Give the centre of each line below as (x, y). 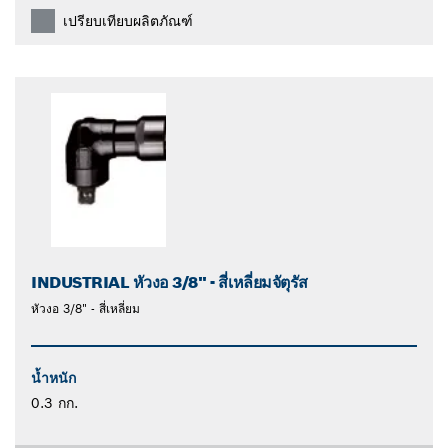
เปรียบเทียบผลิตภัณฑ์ (128, 20)
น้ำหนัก (53, 377)
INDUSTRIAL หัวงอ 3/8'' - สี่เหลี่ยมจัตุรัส (169, 282)
